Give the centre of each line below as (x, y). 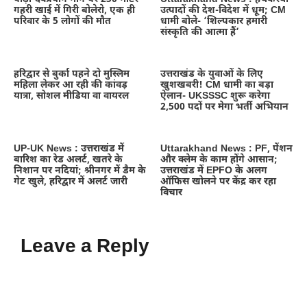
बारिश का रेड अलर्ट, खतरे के (68, 160)
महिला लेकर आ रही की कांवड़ (71, 86)
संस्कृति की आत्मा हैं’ (200, 33)
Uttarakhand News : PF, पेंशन (226, 149)
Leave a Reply (85, 248)
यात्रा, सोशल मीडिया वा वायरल (71, 97)
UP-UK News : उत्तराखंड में (69, 149)
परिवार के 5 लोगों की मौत (62, 22)
